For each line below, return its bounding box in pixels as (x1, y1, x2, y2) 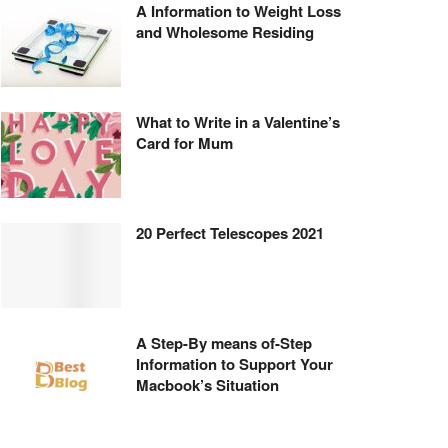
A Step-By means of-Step (136, 332, 312, 355)
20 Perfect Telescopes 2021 (136, 221, 324, 244)
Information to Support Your (136, 353, 333, 376)
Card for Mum (136, 131, 233, 154)
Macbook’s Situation (136, 374, 279, 397)
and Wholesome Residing (136, 21, 314, 44)
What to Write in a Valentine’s (136, 110, 340, 133)
